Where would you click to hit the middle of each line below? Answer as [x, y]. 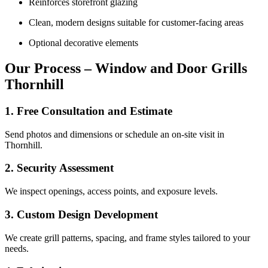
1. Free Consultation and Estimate [89, 111]
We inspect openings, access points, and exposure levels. [111, 191]
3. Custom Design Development [81, 214]
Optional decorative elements [83, 43]
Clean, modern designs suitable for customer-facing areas [136, 23]
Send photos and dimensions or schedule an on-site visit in [115, 134]
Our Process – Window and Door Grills [126, 68]
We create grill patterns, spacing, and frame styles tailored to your [127, 237]
